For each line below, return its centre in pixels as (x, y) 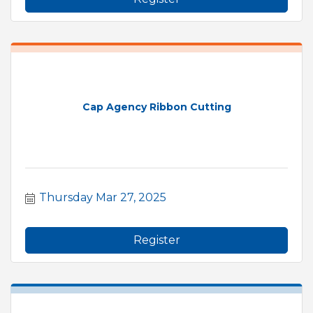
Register (156, 240)
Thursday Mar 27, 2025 (103, 197)
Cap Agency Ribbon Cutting (156, 107)
